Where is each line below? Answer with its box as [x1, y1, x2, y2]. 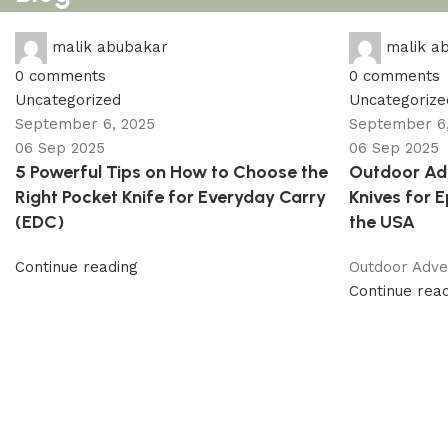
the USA [348, 211, 415, 234]
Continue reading [15, 258, 138, 277]
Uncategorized [15, 91, 121, 110]
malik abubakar [52, 37, 168, 56]
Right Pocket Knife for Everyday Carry [15, 186, 326, 209]
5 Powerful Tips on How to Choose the [15, 161, 328, 184]
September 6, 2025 [15, 115, 155, 134]
